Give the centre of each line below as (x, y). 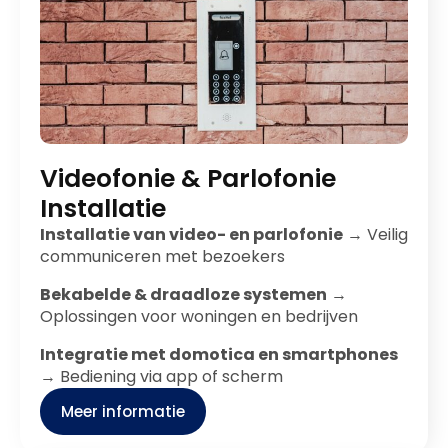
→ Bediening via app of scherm (161, 376)
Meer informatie (123, 411)
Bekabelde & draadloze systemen (183, 294)
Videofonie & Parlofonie (188, 178)
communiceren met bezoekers (162, 256)
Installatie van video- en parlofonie (191, 234)
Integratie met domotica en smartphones (219, 354)
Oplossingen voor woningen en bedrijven (199, 316)
